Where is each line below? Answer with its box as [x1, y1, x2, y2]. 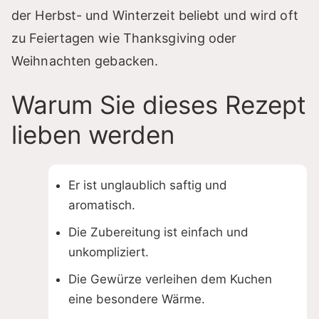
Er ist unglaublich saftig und [68, 178, 227, 193]
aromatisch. [68, 198, 135, 213]
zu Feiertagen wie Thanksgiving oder [11, 31, 237, 46]
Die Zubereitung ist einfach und [68, 225, 249, 240]
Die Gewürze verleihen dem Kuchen [68, 272, 272, 287]
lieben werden [11, 120, 174, 150]
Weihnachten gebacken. [11, 53, 159, 69]
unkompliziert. [68, 245, 149, 260]
